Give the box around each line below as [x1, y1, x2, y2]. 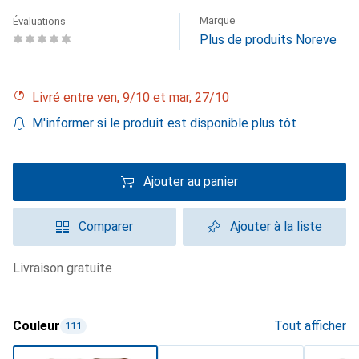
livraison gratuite [20, 260, 112, 276]
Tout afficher [274, 318, 346, 333]
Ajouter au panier [143, 174, 238, 189]
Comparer [79, 219, 133, 234]
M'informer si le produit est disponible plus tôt [32, 115, 296, 131]
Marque [200, 14, 235, 26]
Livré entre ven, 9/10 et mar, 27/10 [39, 90, 229, 105]
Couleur [13, 318, 60, 333]
